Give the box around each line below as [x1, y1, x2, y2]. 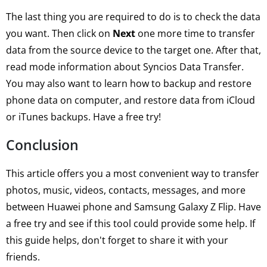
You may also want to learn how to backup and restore [6, 76, 252, 90]
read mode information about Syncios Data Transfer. [6, 60, 244, 73]
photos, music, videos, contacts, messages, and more [6, 183, 246, 197]
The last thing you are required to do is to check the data [6, 10, 260, 23]
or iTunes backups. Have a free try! [6, 110, 161, 123]
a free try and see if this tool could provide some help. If [6, 216, 255, 230]
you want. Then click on [6, 26, 113, 40]
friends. [6, 250, 40, 263]
